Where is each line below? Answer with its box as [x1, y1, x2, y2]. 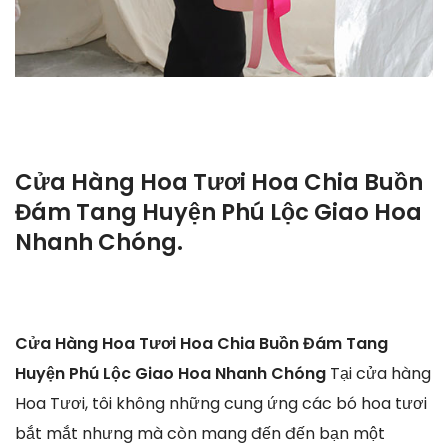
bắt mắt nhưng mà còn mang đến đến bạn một [15, 421, 385, 445]
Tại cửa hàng [330, 361, 431, 385]
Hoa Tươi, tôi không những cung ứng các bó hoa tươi [15, 391, 427, 415]
